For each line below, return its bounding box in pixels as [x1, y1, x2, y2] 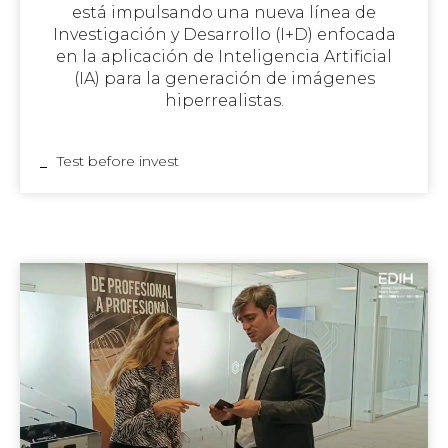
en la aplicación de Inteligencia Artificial [56, 47, 392, 67]
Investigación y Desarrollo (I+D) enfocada [52, 25, 396, 45]
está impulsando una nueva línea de [72, 3, 376, 23]
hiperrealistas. [164, 91, 284, 111]
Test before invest [57, 152, 180, 171]
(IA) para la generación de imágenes [73, 69, 375, 89]
